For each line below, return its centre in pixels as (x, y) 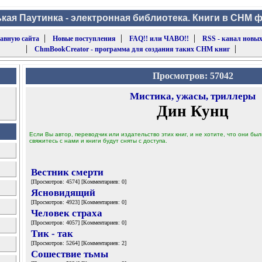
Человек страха (67, 213)
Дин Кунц (193, 111)
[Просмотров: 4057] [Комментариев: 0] (79, 223)
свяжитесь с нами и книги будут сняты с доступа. (98, 141)
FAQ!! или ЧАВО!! (159, 39)
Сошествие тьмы (70, 254)
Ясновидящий (63, 193)
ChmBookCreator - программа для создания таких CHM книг (132, 49)
